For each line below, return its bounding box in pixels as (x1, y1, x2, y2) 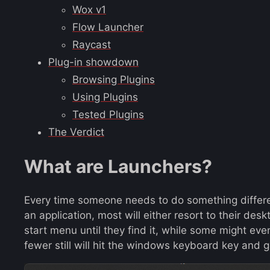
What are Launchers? (24, 155, 212, 177)
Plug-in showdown (48, 55, 139, 68)
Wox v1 (72, 3, 106, 16)
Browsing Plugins (72, 73, 155, 86)
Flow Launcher (72, 20, 143, 33)
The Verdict (48, 125, 104, 138)
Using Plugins (72, 90, 138, 103)
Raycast (72, 38, 111, 51)
